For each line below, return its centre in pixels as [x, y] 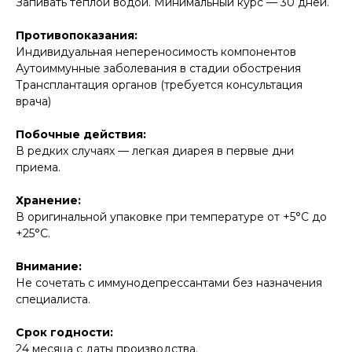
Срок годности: [64, 332]
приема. [38, 167]
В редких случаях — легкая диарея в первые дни [155, 150]
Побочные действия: [81, 134]
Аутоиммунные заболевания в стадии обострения [158, 68]
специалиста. [53, 299]
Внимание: [49, 266]
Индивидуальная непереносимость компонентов [156, 51]
